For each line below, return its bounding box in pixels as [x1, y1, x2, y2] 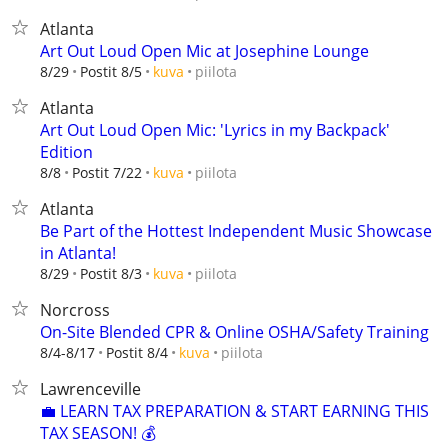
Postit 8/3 [80, 264, 142, 283]
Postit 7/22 [72, 163, 142, 182]
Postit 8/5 [80, 62, 142, 81]
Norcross [40, 299, 110, 321]
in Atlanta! [40, 242, 116, 264]
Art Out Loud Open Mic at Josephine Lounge [40, 40, 369, 62]
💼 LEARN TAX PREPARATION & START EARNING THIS [40, 400, 429, 422]
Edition [40, 141, 93, 163]
